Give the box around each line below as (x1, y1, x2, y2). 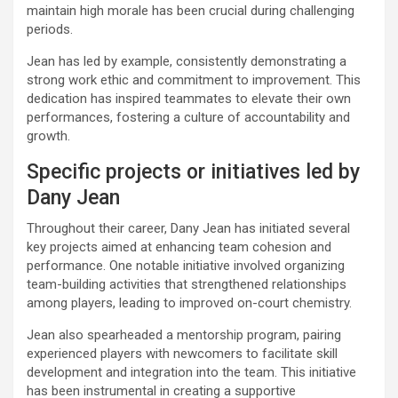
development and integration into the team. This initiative (27, 364, 356, 381)
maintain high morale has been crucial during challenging (27, 3, 354, 20)
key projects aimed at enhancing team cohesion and (27, 239, 331, 256)
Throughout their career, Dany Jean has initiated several (27, 220, 350, 237)
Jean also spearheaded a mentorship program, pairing (27, 327, 341, 344)
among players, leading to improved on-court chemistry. (27, 295, 352, 312)
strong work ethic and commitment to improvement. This (27, 72, 361, 89)
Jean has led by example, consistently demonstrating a (27, 53, 346, 70)
